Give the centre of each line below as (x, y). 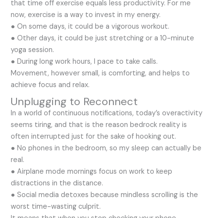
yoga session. (33, 50)
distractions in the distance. (57, 183)
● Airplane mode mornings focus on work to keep (92, 171)
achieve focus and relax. (50, 85)
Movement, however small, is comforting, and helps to (100, 73)
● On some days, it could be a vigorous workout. (90, 26)
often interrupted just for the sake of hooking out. (94, 136)
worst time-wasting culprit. (56, 206)
